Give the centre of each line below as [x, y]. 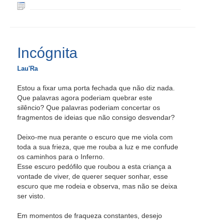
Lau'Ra [27, 69]
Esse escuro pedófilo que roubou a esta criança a [94, 166]
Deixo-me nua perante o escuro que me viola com [95, 137]
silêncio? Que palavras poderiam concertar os [89, 108]
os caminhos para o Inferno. [61, 157]
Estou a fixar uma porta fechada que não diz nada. [96, 88]
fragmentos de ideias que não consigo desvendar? [96, 117]
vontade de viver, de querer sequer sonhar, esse [93, 176]
